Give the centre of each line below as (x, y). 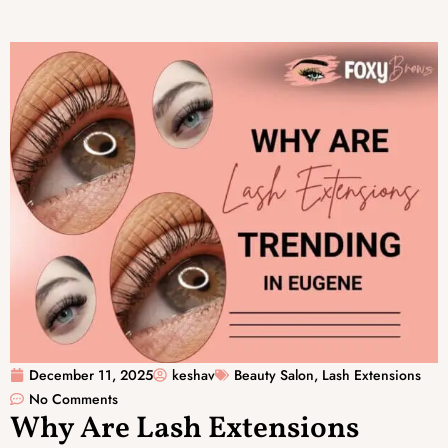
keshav (193, 375)
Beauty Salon (274, 375)
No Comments (73, 399)
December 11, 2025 (91, 375)
